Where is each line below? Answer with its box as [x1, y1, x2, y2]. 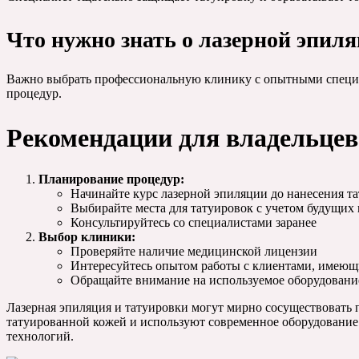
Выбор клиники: [38, 229, 135, 244]
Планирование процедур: [38, 171, 184, 186]
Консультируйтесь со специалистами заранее [71, 215, 317, 229]
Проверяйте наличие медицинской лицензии [71, 244, 317, 258]
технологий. [6, 329, 74, 343]
